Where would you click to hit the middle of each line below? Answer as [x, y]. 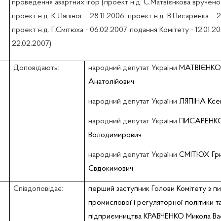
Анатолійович [111, 82]
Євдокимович [110, 169]
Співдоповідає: [38, 189]
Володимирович [115, 135]
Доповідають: [36, 68]
